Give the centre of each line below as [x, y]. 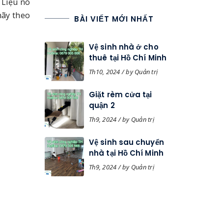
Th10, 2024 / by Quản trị [123, 72]
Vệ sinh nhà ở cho [124, 47]
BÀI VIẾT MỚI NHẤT [114, 19]
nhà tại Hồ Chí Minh [126, 153]
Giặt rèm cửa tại [121, 95]
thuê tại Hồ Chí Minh [128, 58]
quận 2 [102, 105]
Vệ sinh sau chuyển [126, 142]
